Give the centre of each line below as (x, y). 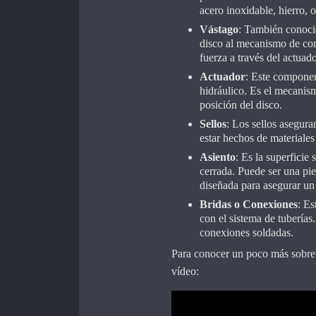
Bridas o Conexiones (248, 205)
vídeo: (185, 272)
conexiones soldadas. (246, 233)
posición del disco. (241, 105)
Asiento (217, 157)
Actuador (222, 77)
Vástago (219, 30)
